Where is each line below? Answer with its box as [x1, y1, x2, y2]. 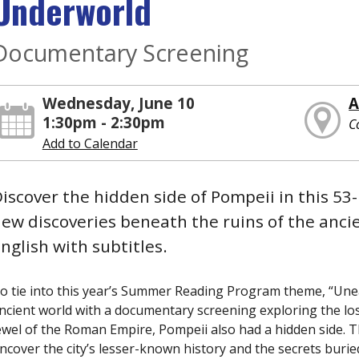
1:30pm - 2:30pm [42, 111, 165, 132]
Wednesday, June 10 [42, 92, 195, 113]
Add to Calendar [42, 134, 138, 152]
